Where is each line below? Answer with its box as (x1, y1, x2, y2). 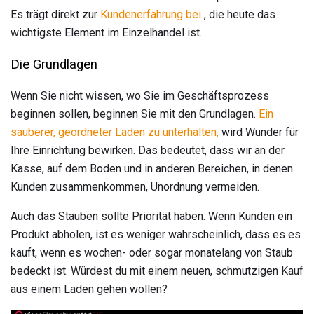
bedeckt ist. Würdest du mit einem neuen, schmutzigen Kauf (11, 264, 303, 278)
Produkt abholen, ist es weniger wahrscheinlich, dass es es (11, 227, 301, 241)
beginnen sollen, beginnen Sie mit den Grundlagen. (11, 107, 259, 121)
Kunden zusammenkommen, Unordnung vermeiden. (11, 179, 259, 193)
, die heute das (201, 8, 275, 22)
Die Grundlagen (11, 56, 97, 72)
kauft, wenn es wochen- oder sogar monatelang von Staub (11, 245, 293, 259)
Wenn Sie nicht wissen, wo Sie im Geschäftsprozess (11, 88, 269, 102)
